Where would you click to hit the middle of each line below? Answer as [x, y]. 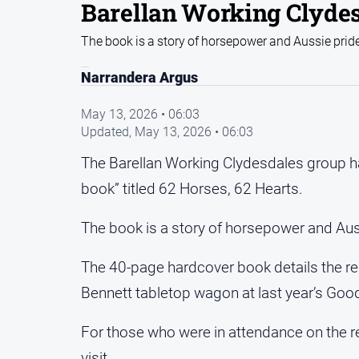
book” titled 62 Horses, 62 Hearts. [192, 188]
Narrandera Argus [139, 77]
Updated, [108, 131]
